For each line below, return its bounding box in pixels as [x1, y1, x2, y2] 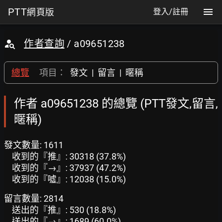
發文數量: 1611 [4, 140, 63, 150]
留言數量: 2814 [4, 193, 63, 204]
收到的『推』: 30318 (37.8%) [12, 151, 126, 162]
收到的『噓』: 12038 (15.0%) [12, 174, 126, 184]
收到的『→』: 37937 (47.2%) [12, 163, 126, 173]
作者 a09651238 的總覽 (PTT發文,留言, [14, 97, 218, 111]
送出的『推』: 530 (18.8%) [12, 205, 116, 215]
